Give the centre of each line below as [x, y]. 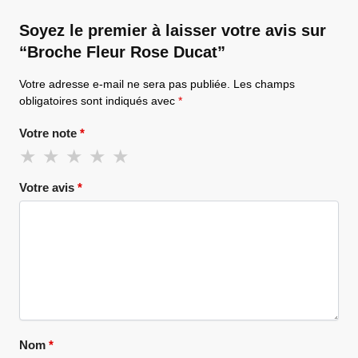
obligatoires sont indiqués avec [99, 100]
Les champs [264, 84]
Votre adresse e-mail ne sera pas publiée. [125, 84]
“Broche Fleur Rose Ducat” [122, 52]
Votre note [50, 133]
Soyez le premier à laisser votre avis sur [173, 30]
